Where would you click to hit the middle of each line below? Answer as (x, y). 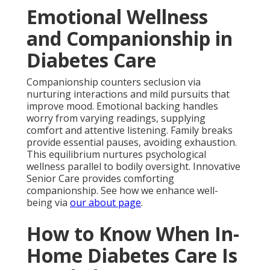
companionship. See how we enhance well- (122, 191)
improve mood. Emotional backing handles (122, 106)
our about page (105, 203)
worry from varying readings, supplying (116, 118)
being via (48, 203)
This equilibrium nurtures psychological (116, 155)
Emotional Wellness (117, 17)
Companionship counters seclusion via (114, 82)
